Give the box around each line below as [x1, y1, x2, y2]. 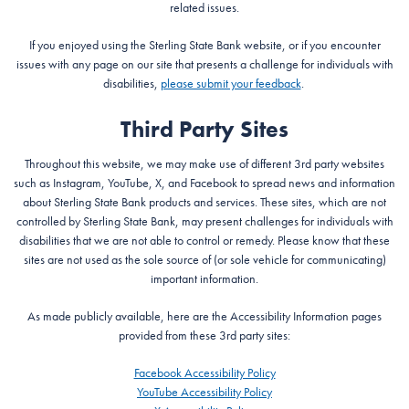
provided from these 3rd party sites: [119, 327, 290, 343]
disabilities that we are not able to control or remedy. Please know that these [19, 232, 390, 248]
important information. [151, 270, 258, 287]
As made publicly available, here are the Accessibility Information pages [27, 308, 382, 324]
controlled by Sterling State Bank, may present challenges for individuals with [16, 213, 393, 229]
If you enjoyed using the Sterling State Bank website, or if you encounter [28, 36, 381, 53]
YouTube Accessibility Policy [137, 383, 272, 400]
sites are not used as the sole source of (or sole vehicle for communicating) [23, 251, 386, 267]
